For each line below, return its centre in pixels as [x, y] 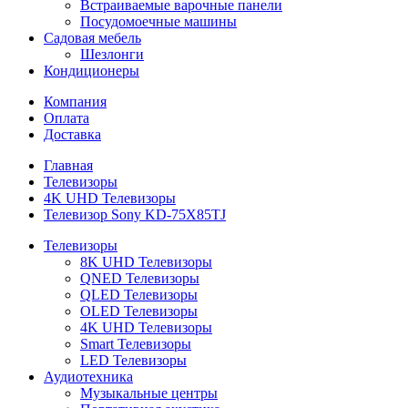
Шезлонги [112, 54]
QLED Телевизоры [139, 295]
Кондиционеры [92, 71]
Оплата [66, 118]
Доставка [72, 134]
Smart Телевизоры [136, 344]
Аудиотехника [88, 377]
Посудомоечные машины [158, 21]
